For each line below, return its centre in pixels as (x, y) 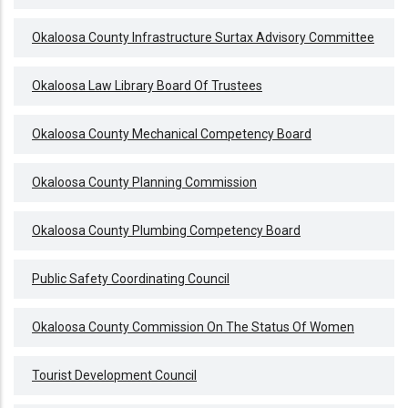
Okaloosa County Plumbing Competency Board (166, 231)
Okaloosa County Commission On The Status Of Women (193, 327)
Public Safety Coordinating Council (131, 279)
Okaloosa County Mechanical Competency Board (172, 134)
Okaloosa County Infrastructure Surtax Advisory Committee (203, 38)
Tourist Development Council (114, 376)
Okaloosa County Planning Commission (144, 183)
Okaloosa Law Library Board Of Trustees (147, 86)
